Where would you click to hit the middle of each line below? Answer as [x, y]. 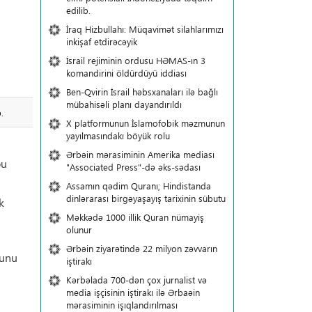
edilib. [78, 10]
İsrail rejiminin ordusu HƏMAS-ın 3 [135, 60]
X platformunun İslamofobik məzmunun [145, 123]
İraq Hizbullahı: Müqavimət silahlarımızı [145, 29]
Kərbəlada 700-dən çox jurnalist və [136, 280]
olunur [79, 229]
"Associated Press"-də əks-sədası [133, 167]
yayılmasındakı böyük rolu [118, 135]
